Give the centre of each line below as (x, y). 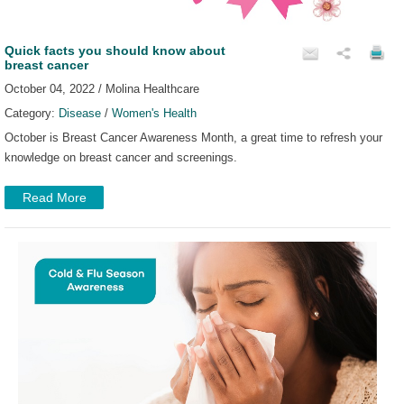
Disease (80, 113)
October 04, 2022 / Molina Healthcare (102, 88)
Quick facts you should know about (115, 50)
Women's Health (154, 113)
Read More (54, 197)
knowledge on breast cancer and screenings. (121, 157)
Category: (32, 113)
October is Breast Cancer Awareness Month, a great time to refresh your (193, 137)
